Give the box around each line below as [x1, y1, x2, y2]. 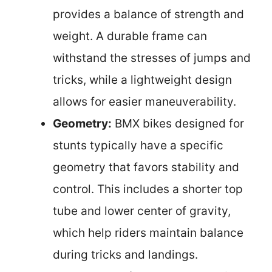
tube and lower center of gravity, [53, 204, 231, 218]
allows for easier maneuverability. [53, 95, 236, 109]
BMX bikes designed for [112, 117, 244, 131]
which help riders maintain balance [53, 226, 243, 240]
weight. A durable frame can [53, 29, 207, 43]
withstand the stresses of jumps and [53, 51, 251, 65]
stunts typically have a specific [53, 138, 223, 152]
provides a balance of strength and [53, 7, 244, 21]
